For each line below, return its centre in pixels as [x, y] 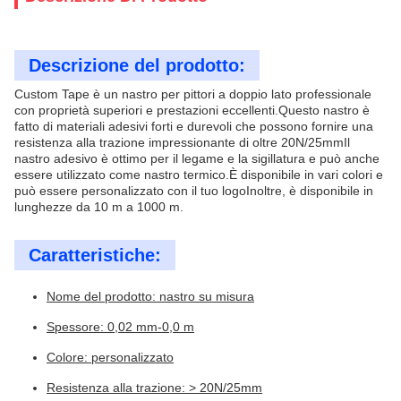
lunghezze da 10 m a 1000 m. [99, 207]
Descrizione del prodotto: [137, 65]
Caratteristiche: [95, 255]
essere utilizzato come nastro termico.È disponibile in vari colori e [199, 175]
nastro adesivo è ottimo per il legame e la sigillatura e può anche [197, 158]
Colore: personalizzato [110, 357]
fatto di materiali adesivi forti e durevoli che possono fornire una [194, 126]
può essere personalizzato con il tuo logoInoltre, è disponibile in [194, 191]
